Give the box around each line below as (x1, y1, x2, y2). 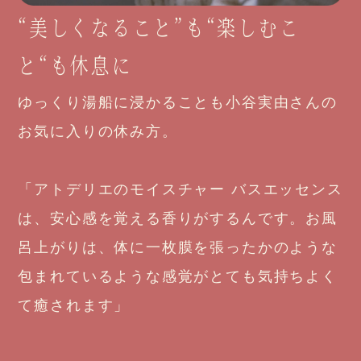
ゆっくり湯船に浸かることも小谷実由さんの (18, 94, 338, 111)
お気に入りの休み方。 (18, 123, 178, 140)
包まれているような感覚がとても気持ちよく (18, 268, 338, 285)
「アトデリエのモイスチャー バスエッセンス (18, 181, 343, 198)
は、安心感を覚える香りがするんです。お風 (18, 210, 338, 227)
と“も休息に (18, 48, 133, 81)
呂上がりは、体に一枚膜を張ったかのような (18, 239, 338, 256)
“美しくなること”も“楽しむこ (18, 10, 301, 44)
